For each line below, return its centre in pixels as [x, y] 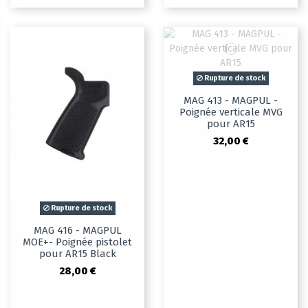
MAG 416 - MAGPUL [77, 231]
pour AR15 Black [77, 254]
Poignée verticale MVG [231, 112]
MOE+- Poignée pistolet [77, 242]
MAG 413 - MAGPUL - [231, 101]
